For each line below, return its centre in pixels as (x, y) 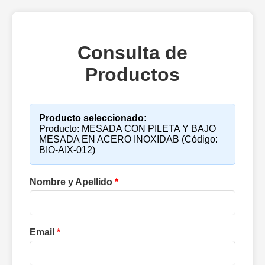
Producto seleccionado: (93, 118)
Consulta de (132, 53)
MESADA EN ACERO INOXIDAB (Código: (128, 140)
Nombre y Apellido (72, 182)
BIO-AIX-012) (67, 150)
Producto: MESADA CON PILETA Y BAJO (127, 129)
